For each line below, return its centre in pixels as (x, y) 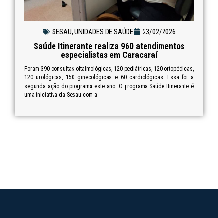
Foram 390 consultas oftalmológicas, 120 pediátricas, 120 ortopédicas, (109, 68)
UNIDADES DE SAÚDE (104, 31)
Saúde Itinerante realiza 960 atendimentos (109, 46)
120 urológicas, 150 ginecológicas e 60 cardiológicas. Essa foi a (109, 77)
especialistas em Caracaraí (109, 54)
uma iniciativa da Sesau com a (61, 95)
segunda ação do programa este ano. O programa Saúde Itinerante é (109, 86)
